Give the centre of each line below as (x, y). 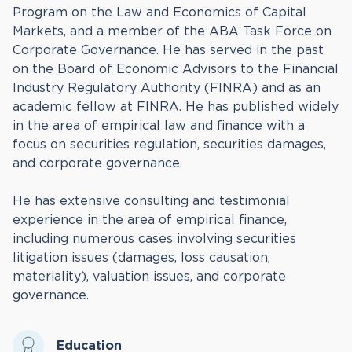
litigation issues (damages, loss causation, (141, 257)
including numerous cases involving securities (154, 238)
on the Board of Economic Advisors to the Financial (176, 69)
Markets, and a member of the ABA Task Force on (172, 31)
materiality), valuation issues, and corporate (149, 276)
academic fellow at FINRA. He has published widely (176, 106)
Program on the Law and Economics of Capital (159, 12)
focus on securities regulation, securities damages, (169, 144)
